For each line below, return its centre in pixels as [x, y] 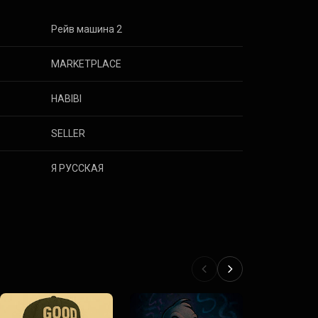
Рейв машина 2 [87, 29]
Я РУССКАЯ [78, 168]
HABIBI [67, 99]
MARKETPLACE [87, 64]
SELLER [68, 133]
